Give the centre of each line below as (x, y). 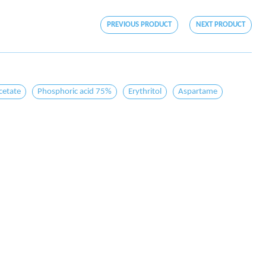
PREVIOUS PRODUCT (139, 25)
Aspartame (198, 92)
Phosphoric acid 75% (75, 92)
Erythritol (145, 92)
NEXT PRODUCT (221, 25)
